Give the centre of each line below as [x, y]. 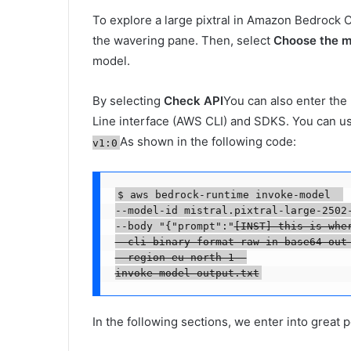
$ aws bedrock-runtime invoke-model [230, 194]
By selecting [128, 101]
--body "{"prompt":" [174, 226]
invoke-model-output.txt [187, 273]
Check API [194, 101]
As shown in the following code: [208, 142]
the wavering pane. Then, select [183, 41]
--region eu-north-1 [181, 257]
